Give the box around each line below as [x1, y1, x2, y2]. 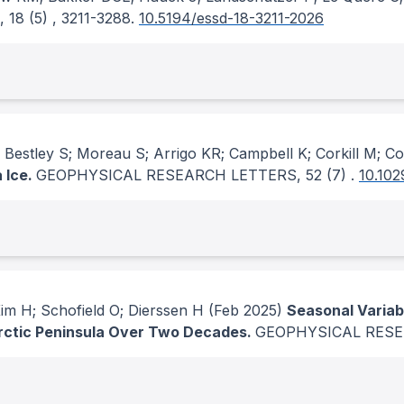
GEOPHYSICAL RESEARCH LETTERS [36, 166, 297, 184]
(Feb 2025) [204, 301, 282, 319]
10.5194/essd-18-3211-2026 [139, 9, 324, 27]
